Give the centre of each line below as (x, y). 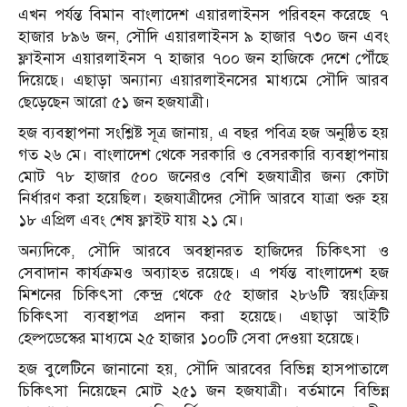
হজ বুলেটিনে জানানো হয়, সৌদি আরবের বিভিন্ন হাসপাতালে (203, 370)
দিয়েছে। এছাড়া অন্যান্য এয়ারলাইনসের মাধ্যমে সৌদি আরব (203, 81)
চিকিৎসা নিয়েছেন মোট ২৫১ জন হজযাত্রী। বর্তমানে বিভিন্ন (203, 392)
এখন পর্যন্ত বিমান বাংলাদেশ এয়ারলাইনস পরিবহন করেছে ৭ (203, 15)
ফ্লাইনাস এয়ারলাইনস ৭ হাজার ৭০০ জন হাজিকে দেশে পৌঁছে (203, 59)
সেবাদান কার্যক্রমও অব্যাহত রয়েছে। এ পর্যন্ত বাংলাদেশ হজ (203, 273)
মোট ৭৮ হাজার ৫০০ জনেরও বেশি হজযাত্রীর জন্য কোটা (203, 177)
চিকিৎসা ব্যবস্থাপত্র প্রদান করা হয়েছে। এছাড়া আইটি (203, 317)
